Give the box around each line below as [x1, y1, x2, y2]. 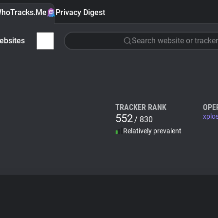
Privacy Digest [55, 8, 105, 17]
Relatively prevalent [123, 127, 182, 135]
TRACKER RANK [115, 103, 166, 112]
